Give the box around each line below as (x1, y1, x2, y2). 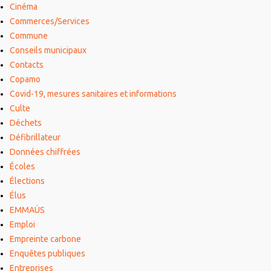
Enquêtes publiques (10, 249, 85, 259)
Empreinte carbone (10, 234, 81, 244)
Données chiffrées (10, 147, 80, 157)
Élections (10, 176, 45, 186)
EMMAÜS (10, 205, 45, 215)
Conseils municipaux (10, 45, 87, 56)
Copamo (10, 74, 41, 85)
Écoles (10, 162, 35, 172)
